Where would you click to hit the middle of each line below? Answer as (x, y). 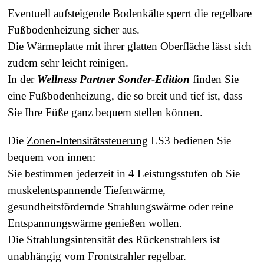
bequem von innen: (52, 157)
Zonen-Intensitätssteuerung (87, 140)
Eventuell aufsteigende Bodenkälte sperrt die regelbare (130, 13)
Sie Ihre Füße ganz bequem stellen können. (105, 112)
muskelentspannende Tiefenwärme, (87, 190)
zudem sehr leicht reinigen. (68, 62)
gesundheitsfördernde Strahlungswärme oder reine (121, 206)
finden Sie (214, 79)
